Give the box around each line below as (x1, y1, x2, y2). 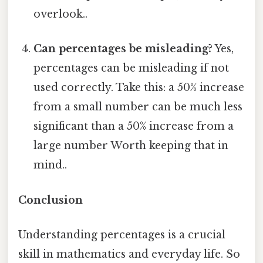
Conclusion (18, 193, 83, 207)
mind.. (33, 159, 68, 172)
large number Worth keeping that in (33, 139, 229, 153)
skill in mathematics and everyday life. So (18, 247, 240, 261)
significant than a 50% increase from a (33, 120, 234, 133)
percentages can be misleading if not (33, 62, 230, 75)
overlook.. (33, 8, 88, 21)
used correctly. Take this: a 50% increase (33, 81, 245, 95)
